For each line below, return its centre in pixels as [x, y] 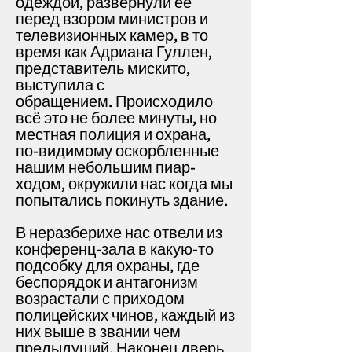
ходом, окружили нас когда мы [124, 184]
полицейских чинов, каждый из [125, 315]
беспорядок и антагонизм [107, 282]
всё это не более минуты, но [116, 118]
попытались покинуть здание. [122, 201]
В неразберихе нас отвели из [119, 233]
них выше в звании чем [98, 332]
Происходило [164, 102]
